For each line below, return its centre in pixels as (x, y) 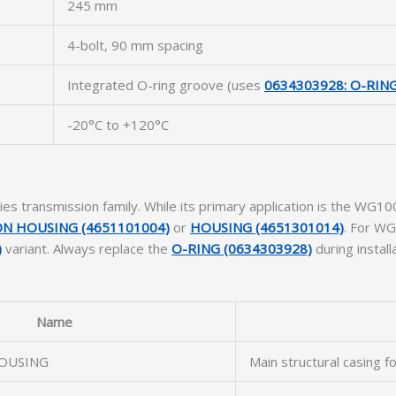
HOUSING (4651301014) (267, 227)
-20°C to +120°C (118, 125)
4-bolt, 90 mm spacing (135, 45)
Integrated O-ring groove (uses (166, 85)
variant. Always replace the (87, 248)
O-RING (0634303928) (242, 248)
